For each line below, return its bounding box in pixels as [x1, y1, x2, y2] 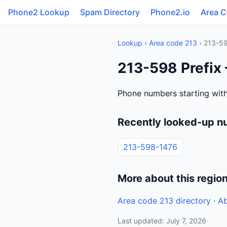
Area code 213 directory [118, 196, 211, 206]
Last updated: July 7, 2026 [118, 216, 206, 225]
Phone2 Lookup [8, 7, 69, 17]
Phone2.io [150, 7, 190, 17]
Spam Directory [80, 7, 140, 17]
